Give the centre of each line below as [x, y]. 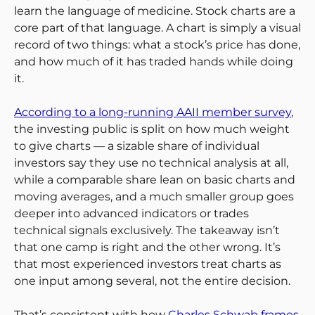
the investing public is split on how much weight [152, 129]
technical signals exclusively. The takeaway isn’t [147, 230]
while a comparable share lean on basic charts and [155, 179]
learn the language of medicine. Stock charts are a [155, 11]
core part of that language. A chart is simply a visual [157, 27]
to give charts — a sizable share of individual [137, 146]
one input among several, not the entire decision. [152, 281]
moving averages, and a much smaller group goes [154, 196]
